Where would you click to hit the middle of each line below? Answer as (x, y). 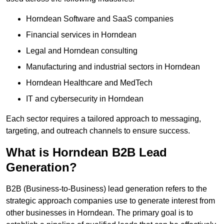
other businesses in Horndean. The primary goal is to (99, 212)
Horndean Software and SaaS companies (100, 18)
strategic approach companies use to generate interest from (110, 200)
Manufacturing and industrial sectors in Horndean (113, 66)
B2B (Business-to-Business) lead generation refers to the (106, 188)
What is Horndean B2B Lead (86, 152)
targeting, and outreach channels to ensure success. (98, 130)
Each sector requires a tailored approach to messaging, (103, 118)
